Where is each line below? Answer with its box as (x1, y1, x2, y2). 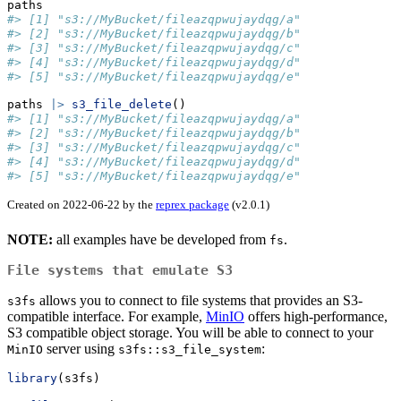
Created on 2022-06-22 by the (7, 197, 156, 211)
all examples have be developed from (53, 232, 269, 248)
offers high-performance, (244, 309, 388, 325)
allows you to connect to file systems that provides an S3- (36, 293, 363, 309)
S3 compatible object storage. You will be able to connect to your (7, 325, 373, 341)
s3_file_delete (72, 97, 172, 111)
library (7, 371, 57, 386)
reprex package (156, 197, 229, 211)
